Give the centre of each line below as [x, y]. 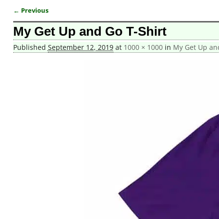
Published [30, 47]
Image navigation [53, 19]
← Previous [31, 10]
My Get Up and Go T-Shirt [90, 32]
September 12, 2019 [80, 47]
